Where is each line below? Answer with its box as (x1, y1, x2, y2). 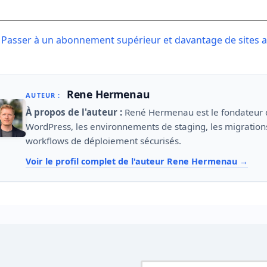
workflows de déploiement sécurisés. (26, 134, 182, 147)
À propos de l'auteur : (26, 105, 123, 118)
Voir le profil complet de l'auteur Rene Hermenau (26, 156, 240, 167)
